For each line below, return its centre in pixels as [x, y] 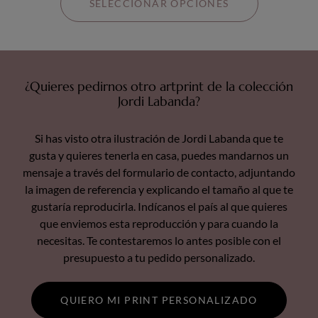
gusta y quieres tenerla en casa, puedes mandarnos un [159, 155]
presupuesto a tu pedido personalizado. [159, 257]
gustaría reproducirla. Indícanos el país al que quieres [159, 206]
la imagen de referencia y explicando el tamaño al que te [159, 189]
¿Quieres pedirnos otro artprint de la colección [159, 86]
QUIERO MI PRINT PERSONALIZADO [159, 300]
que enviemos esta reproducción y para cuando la [159, 223]
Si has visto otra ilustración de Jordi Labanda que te [159, 138]
